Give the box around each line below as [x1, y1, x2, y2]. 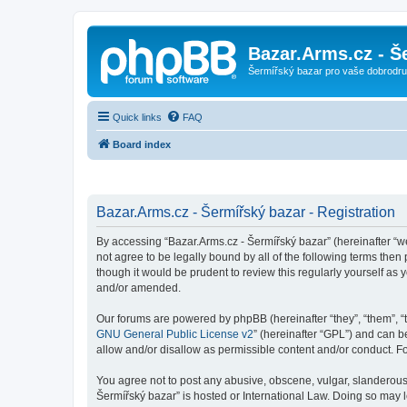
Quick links [113, 111, 162, 123]
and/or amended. [96, 282, 181, 294]
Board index [113, 138, 171, 150]
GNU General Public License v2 [96, 328, 253, 341]
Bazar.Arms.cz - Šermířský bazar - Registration [96, 204, 395, 220]
